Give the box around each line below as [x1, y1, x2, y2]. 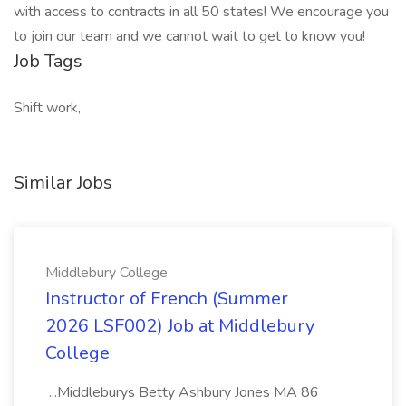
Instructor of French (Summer [45, 286, 288, 311]
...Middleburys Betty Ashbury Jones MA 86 [45, 382, 319, 402]
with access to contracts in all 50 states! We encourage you [14, 2, 389, 22]
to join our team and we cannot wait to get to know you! [14, 26, 365, 46]
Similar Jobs [14, 170, 112, 195]
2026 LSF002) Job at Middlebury [45, 314, 314, 338]
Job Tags [14, 49, 82, 73]
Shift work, [14, 98, 81, 118]
